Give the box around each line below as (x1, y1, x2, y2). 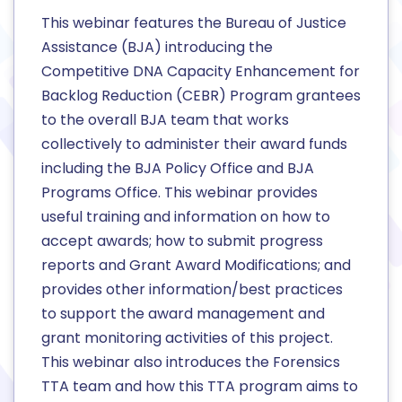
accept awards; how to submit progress (41, 231, 323, 252)
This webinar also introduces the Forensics (41, 352, 340, 373)
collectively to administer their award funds (41, 134, 347, 155)
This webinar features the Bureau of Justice (41, 13, 346, 34)
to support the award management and (41, 303, 325, 325)
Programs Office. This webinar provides (41, 182, 318, 204)
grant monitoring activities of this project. (41, 328, 333, 349)
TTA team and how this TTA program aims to (41, 376, 358, 398)
